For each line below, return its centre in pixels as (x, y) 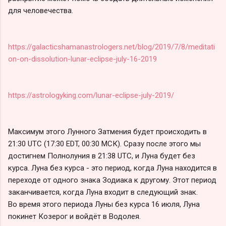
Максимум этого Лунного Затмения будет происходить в (107, 131)
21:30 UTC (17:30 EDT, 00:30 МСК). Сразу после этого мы (104, 144)
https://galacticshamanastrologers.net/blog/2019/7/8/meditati (111, 47)
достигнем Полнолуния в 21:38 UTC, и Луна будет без (102, 156)
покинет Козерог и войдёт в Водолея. (74, 216)
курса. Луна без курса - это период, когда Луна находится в (112, 168)
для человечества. (41, 10)
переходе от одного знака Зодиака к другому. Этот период (112, 180)
